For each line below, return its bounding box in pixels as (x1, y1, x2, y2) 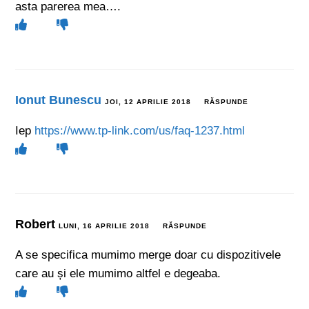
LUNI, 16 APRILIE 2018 (59, 221, 150, 230)
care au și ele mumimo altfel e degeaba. (15, 266, 221, 280)
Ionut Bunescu (15, 92, 102, 107)
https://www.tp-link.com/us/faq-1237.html (34, 123, 246, 137)
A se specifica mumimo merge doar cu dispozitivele (15, 248, 281, 261)
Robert (15, 217, 59, 231)
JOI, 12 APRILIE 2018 (105, 97, 192, 106)
